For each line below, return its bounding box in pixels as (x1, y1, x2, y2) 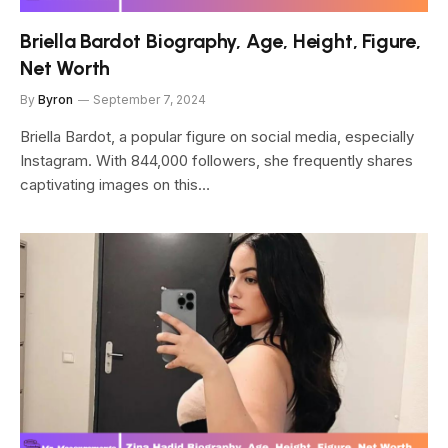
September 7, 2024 (93, 92, 206, 107)
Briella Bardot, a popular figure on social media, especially (20, 127, 414, 146)
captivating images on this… (20, 175, 210, 194)
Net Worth (20, 56, 111, 80)
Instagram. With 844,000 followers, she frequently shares (20, 151, 413, 170)
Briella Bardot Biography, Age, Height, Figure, (20, 29, 421, 53)
